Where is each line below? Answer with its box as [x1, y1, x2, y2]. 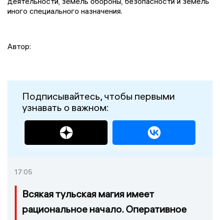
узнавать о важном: [22, 101, 109, 114]
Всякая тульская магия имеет [22, 188, 154, 200]
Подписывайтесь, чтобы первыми [22, 90, 175, 103]
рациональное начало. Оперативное [22, 203, 187, 216]
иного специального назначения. [7, 6, 122, 16]
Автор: [7, 41, 31, 52]
